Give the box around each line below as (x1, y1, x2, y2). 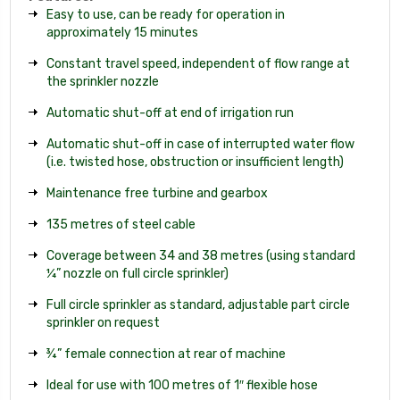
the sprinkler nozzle (46, 73, 159, 89)
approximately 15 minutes (46, 24, 198, 40)
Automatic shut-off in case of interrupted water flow (46, 136, 354, 152)
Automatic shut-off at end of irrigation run (46, 104, 294, 121)
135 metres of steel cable (46, 216, 196, 232)
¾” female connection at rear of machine (46, 346, 286, 362)
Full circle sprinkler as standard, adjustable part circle (46, 296, 350, 312)
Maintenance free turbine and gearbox (46, 185, 268, 201)
